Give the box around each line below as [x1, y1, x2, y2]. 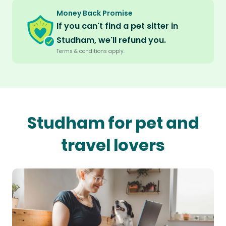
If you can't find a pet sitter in [56, 20, 178, 32]
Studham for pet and [27, 111, 199, 135]
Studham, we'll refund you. [56, 34, 166, 46]
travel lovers [61, 134, 165, 157]
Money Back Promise [56, 8, 133, 19]
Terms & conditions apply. [56, 47, 125, 55]
